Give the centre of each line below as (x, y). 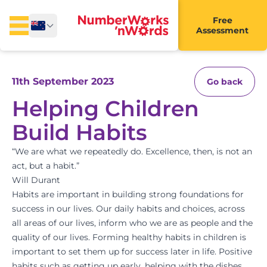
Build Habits (80, 132)
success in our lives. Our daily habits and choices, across (128, 209)
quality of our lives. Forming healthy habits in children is (129, 237)
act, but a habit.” (46, 166)
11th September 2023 (63, 81)
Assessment (223, 30)
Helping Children (105, 108)
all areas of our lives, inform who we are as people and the (132, 223)
